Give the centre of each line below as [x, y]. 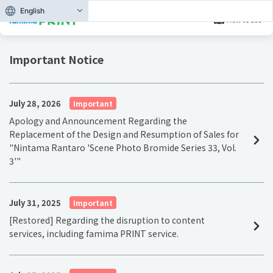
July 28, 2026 [35, 103]
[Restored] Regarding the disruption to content [107, 220]
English [32, 11]
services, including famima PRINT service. [94, 233]
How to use [244, 19]
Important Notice [56, 59]
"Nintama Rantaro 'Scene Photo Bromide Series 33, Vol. [123, 147]
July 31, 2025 [35, 203]
